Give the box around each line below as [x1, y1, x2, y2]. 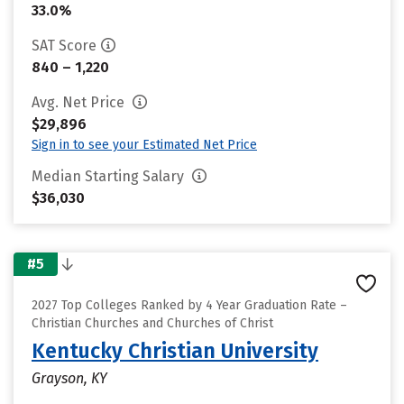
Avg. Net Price [32, 94, 128, 111]
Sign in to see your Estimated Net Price [32, 137, 257, 152]
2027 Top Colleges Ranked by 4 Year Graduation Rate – [32, 298, 347, 313]
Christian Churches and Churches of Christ [32, 316, 273, 331]
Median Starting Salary [32, 168, 188, 185]
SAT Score [32, 37, 96, 54]
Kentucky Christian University [32, 338, 318, 363]
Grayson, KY [32, 370, 107, 387]
